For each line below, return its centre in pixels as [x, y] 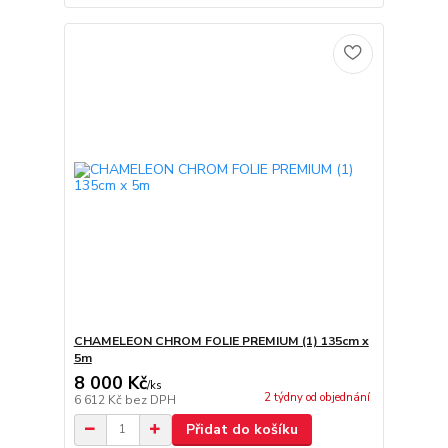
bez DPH [150, 399]
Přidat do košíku [241, 429]
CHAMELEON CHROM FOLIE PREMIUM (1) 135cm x [221, 340]
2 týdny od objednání [316, 397]
